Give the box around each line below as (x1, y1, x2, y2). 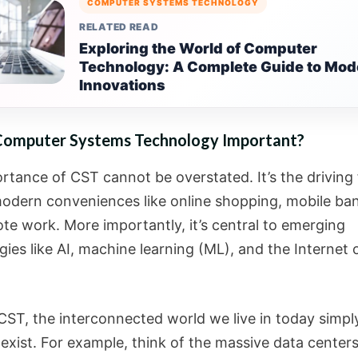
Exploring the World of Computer (79, 40, 317, 57)
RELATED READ (79, 21, 159, 33)
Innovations (79, 77, 165, 93)
